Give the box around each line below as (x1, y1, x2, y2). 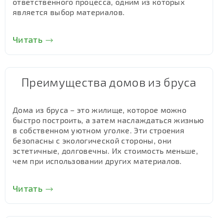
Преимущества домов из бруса (21, 75, 197, 89)
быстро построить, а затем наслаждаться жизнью (13, 115, 204, 125)
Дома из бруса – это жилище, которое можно (13, 105, 187, 114)
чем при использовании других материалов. (13, 156, 182, 165)
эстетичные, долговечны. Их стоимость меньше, (13, 146, 199, 155)
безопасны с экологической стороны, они (13, 136, 172, 145)
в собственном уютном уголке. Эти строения (13, 126, 185, 135)
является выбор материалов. (13, 7, 125, 17)
